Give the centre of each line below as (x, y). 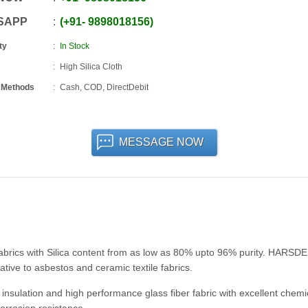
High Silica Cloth (91, 67)
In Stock (74, 46)
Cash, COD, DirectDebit (104, 87)
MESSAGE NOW (161, 142)
